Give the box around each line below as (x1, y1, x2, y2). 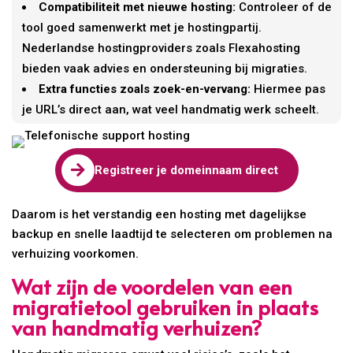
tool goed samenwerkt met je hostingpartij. (22, 20, 262, 35)
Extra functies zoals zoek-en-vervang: (39, 81, 251, 96)
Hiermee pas (251, 81, 326, 96)
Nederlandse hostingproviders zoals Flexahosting (22, 40, 301, 55)
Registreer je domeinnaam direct (94, 162, 278, 177)
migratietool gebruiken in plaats (12, 292, 319, 321)
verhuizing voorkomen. (12, 246, 139, 261)
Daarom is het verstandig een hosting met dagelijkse (12, 206, 307, 221)
